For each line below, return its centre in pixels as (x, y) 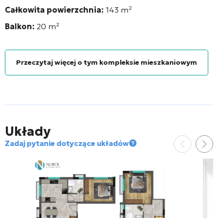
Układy (28, 131)
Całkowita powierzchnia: (55, 9)
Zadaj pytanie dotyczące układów (67, 143)
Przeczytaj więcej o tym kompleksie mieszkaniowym (107, 62)
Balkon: (20, 26)
